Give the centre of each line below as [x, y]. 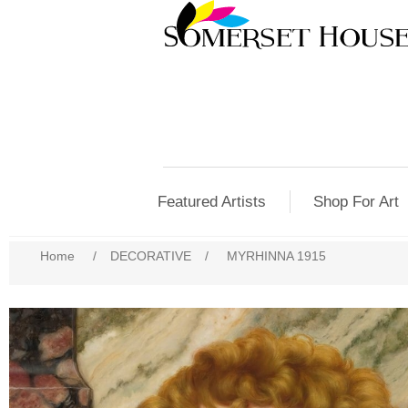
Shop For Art [357, 202]
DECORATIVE [151, 256]
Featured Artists [212, 202]
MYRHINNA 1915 [277, 256]
